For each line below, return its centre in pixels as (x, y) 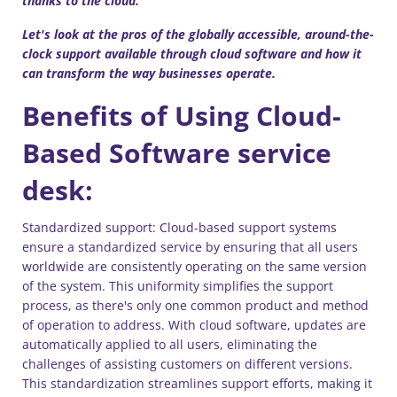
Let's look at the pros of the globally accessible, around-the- (198, 34)
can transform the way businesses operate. (149, 73)
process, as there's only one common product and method (195, 305)
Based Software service (177, 153)
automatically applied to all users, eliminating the (170, 344)
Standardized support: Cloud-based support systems (179, 227)
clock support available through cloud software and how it (192, 54)
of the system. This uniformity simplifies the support (178, 286)
